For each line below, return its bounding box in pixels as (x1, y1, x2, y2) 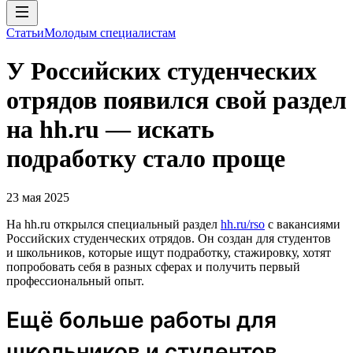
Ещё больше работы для (6, 306, 277, 333)
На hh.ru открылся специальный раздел (6, 217, 221, 231)
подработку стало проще (6, 144, 285, 173)
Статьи (6, 26, 44, 39)
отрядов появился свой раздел (6, 86, 347, 115)
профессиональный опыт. (6, 273, 144, 288)
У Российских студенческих (6, 57, 317, 86)
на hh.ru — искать (6, 115, 214, 144)
